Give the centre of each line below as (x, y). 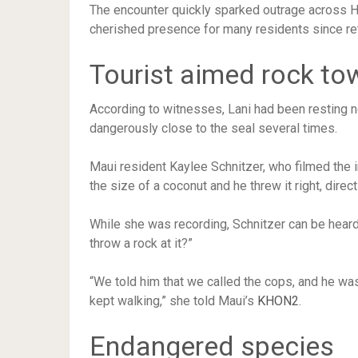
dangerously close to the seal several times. (213, 128)
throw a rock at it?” (141, 243)
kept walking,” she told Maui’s (173, 301)
